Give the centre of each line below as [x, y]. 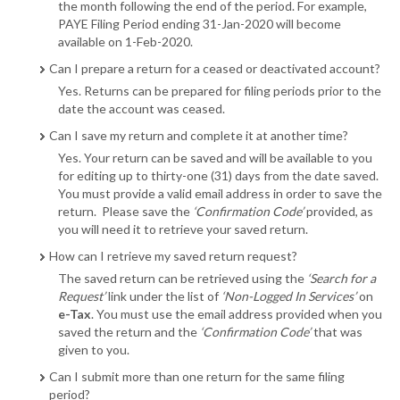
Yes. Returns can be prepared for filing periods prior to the [220, 91]
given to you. [94, 350]
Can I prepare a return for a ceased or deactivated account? [215, 69]
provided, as [338, 212]
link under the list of [163, 296]
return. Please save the [125, 212]
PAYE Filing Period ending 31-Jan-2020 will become [200, 24]
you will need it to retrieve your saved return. [183, 229]
